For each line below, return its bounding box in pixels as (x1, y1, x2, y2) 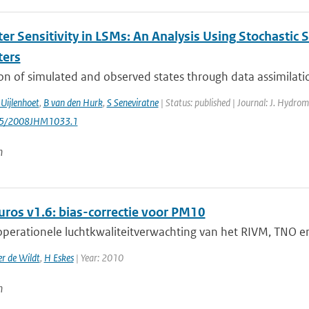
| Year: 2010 (73, 251, 123, 264)
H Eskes (43, 251, 74, 264)
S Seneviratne (106, 96, 159, 109)
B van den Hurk (43, 96, 103, 109)
